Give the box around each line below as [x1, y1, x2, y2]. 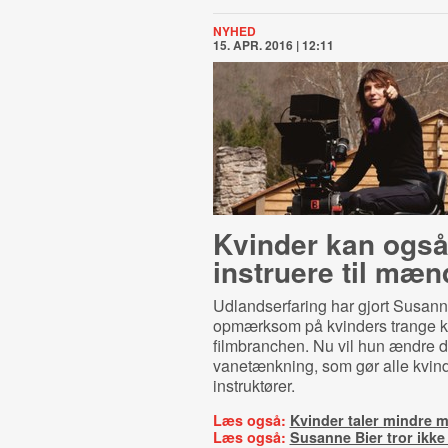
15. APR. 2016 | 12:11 [212, 36, 334, 54]
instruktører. [212, 374, 295, 397]
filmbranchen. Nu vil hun [212, 334, 389, 357]
